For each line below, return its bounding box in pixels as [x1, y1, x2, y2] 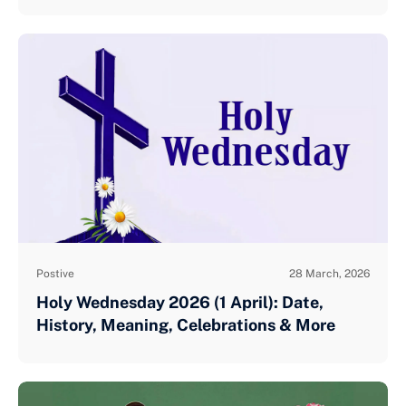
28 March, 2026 [289, 266, 370, 280]
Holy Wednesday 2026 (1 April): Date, [36, 292, 324, 312]
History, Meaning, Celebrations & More [36, 314, 335, 334]
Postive [36, 266, 74, 280]
